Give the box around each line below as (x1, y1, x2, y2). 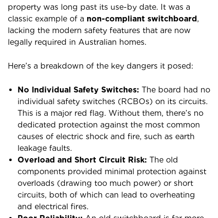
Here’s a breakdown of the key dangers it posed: (8, 61, 193, 71)
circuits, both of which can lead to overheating (18, 190, 195, 200)
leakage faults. (18, 144, 72, 153)
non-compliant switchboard (87, 14, 197, 23)
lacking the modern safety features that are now (8, 26, 191, 35)
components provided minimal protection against (18, 167, 206, 176)
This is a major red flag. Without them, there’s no (18, 109, 203, 118)
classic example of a (8, 14, 87, 23)
